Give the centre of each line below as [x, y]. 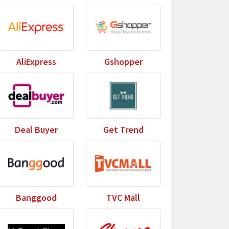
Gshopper [123, 62]
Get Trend [123, 130]
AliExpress [36, 62]
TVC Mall [123, 198]
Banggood [36, 198]
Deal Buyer [36, 130]
